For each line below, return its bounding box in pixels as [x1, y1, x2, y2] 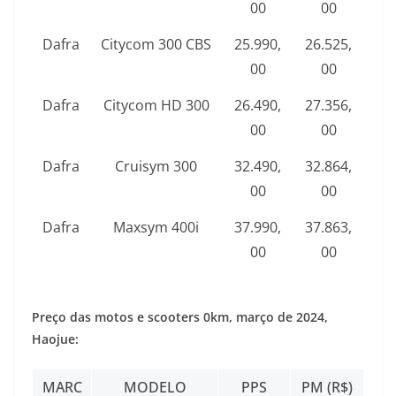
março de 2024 [236, 308, 324, 326]
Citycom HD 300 [103, 95, 209, 116]
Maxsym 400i [113, 217, 199, 238]
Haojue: [32, 331, 79, 348]
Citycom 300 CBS [101, 34, 211, 55]
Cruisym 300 [115, 156, 197, 177]
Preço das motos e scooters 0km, [32, 308, 236, 326]
